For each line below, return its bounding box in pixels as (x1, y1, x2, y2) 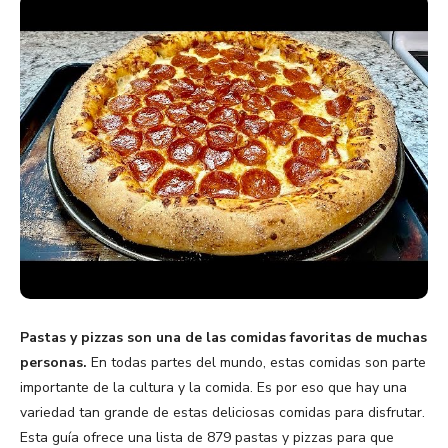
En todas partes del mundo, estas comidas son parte (91, 352, 426, 372)
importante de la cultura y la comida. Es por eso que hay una (20, 377, 407, 397)
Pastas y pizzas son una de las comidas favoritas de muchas (20, 327, 427, 347)
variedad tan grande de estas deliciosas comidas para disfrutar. (20, 402, 425, 422)
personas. (20, 352, 91, 372)
